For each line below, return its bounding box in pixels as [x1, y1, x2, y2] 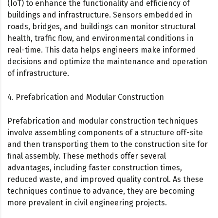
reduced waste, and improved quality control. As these [7, 174, 203, 184]
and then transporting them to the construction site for [7, 139, 208, 149]
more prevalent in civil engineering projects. [7, 198, 167, 207]
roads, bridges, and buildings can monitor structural [7, 21, 196, 31]
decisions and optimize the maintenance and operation [7, 56, 207, 66]
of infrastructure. [7, 68, 69, 78]
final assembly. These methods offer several [7, 151, 166, 161]
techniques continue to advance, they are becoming [7, 186, 195, 196]
